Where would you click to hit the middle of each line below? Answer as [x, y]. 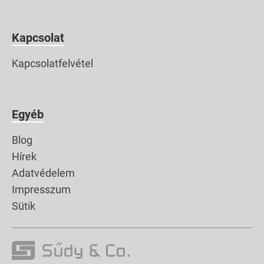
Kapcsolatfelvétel [52, 64]
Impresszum [41, 190]
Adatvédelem [43, 173]
